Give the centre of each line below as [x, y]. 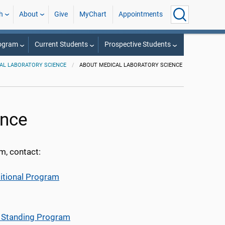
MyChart [93, 14]
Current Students [61, 44]
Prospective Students [137, 44]
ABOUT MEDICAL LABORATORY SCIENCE [131, 65]
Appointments [140, 14]
